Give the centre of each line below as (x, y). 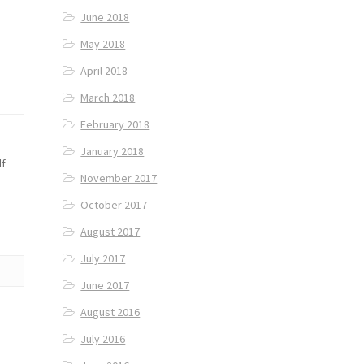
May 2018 (103, 44)
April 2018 (104, 71)
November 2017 (119, 178)
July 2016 (103, 339)
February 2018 (115, 125)
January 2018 (113, 152)
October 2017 (114, 205)
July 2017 (103, 259)
